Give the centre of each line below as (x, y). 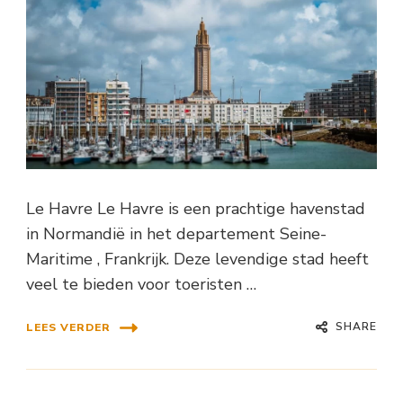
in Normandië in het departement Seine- (176, 233)
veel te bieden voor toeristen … (141, 284)
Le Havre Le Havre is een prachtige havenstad (196, 208)
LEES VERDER (68, 328)
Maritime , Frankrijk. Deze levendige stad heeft (197, 259)
